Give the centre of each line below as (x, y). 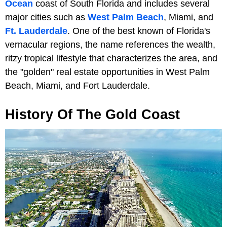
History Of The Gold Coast (92, 115)
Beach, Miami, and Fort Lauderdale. (78, 86)
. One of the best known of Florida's (139, 31)
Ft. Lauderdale (36, 31)
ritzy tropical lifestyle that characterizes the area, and (111, 58)
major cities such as (46, 17)
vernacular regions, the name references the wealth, (110, 45)
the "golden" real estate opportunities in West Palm (107, 72)
